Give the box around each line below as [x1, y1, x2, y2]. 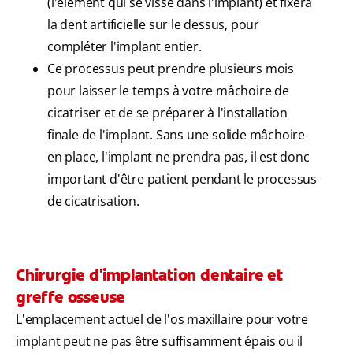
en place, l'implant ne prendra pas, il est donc [47, 148, 310, 166]
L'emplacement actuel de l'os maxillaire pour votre [16, 310, 308, 329]
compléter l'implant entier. [47, 38, 202, 56]
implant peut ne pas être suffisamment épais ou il [16, 333, 303, 351]
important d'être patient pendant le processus [47, 170, 317, 188]
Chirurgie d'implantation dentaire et [16, 265, 283, 286]
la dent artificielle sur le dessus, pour [47, 16, 260, 34]
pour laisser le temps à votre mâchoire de [47, 82, 289, 100]
